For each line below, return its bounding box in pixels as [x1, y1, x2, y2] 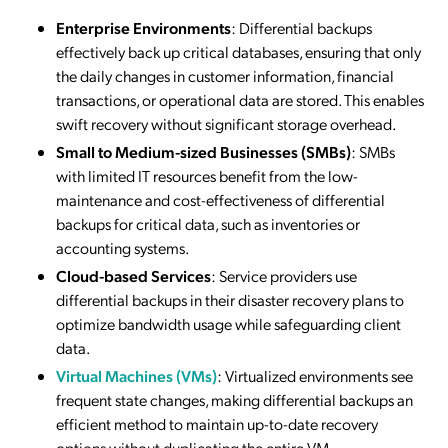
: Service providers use [211, 264, 357, 286]
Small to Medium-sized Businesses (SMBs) [56, 140, 351, 162]
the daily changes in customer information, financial [56, 64, 394, 86]
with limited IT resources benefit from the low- [56, 164, 358, 186]
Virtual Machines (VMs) [56, 364, 217, 386]
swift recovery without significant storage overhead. [56, 112, 396, 134]
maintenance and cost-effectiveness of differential [56, 188, 385, 210]
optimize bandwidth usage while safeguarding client [56, 312, 401, 334]
